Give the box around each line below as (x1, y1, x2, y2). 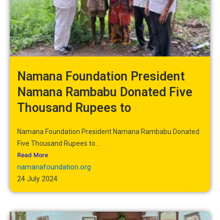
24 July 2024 (17, 174, 57, 183)
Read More (17, 151, 48, 159)
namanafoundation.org (17, 162, 91, 171)
